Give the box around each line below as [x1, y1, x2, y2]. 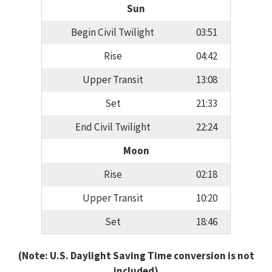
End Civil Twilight [75, 120, 151, 134]
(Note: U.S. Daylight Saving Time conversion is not [18, 248, 254, 262]
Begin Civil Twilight [71, 25, 154, 39]
